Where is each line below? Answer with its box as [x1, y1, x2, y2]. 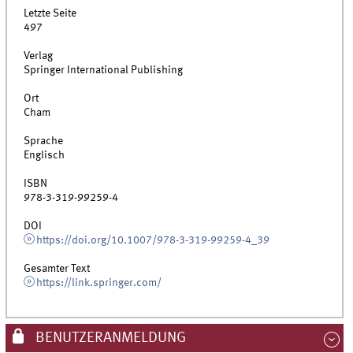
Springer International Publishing [24, 64, 184, 76]
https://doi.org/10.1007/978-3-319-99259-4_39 [35, 234, 269, 246]
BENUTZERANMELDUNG [32, 330, 186, 345]
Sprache [24, 135, 64, 147]
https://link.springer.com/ [35, 277, 162, 288]
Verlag [24, 50, 54, 61]
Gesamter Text [24, 262, 91, 274]
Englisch [24, 149, 65, 161]
